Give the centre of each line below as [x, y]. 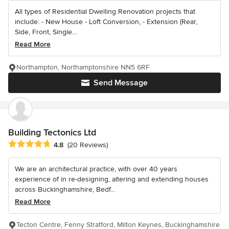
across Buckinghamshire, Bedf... [65, 190]
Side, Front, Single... [46, 32]
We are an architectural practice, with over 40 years [96, 169]
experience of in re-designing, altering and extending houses [112, 179]
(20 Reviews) [88, 145]
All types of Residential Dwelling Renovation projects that [105, 11]
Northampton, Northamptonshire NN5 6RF [83, 67]
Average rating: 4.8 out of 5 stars [66, 144]
